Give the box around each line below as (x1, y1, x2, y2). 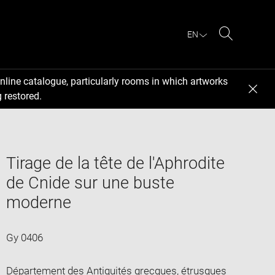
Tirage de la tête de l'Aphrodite (6, 153, 225, 173)
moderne (6, 192, 71, 212)
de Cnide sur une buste (6, 172, 174, 193)
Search (225, 42, 258, 54)
